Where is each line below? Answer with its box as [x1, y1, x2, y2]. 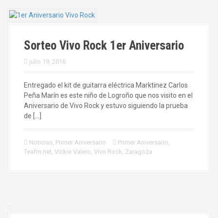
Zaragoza [125, 148, 152, 155]
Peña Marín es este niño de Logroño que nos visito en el [24, 91, 193, 99]
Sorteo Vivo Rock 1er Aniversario [24, 38, 184, 53]
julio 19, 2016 [29, 58, 66, 65]
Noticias [29, 139, 53, 146]
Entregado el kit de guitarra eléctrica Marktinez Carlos [24, 81, 188, 89]
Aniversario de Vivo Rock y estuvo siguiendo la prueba [24, 102, 188, 109]
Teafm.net [24, 148, 52, 155]
